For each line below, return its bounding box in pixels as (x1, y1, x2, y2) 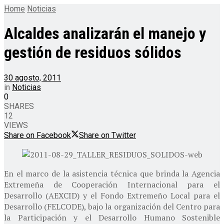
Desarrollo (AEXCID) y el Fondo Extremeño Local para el (4, 189, 220, 201)
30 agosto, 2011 (4, 72, 61, 82)
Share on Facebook (4, 130, 71, 140)
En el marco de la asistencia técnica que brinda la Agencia (4, 167, 220, 179)
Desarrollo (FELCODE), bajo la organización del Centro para (4, 200, 220, 212)
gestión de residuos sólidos (4, 43, 181, 62)
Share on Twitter (79, 130, 136, 140)
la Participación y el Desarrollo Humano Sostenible (4, 211, 220, 223)
